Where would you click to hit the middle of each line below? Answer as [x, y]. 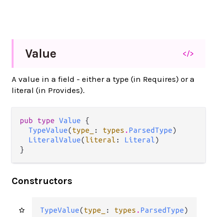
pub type [39, 120]
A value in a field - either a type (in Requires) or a [103, 79]
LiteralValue [55, 139]
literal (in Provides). [48, 90]
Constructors [42, 181]
